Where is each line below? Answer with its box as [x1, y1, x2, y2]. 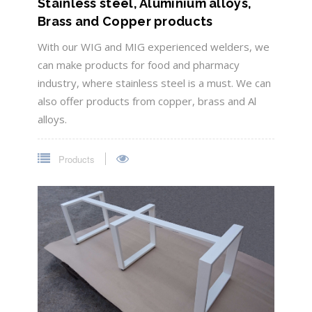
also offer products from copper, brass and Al [38, 94, 256, 109]
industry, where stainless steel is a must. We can [38, 76, 271, 91]
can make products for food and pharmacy [38, 58, 240, 72]
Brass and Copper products [38, 14, 213, 29]
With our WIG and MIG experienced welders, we [38, 40, 270, 54]
